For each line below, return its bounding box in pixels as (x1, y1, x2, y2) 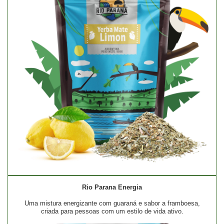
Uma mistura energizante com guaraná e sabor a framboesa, (24, 199, 200, 207)
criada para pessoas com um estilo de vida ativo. (40, 207, 183, 215)
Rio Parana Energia (82, 183, 142, 191)
